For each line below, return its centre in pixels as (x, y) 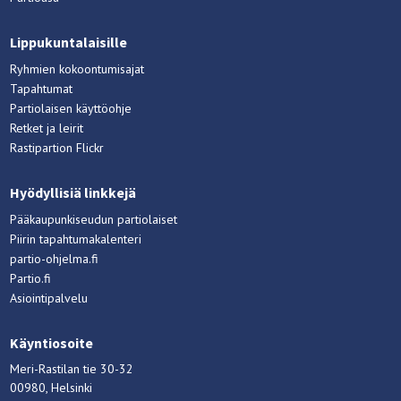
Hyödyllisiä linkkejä (73, 193)
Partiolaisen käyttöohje (71, 109)
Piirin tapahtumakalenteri (76, 239)
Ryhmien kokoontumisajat (77, 69)
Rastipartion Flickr (57, 148)
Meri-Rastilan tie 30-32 (72, 369)
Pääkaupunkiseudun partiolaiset (94, 220)
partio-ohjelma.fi (55, 259)
